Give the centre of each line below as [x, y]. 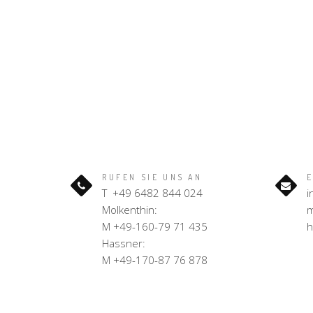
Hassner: [124, 243]
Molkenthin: [130, 210]
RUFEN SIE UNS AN [152, 177]
